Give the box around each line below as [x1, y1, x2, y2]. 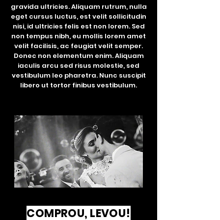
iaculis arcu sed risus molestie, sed [18, 61, 139, 70]
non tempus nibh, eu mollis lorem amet [11, 31, 146, 41]
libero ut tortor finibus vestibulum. [20, 81, 137, 90]
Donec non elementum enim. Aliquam [13, 51, 144, 60]
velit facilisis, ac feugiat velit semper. [14, 41, 143, 51]
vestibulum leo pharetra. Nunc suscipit [11, 71, 146, 80]
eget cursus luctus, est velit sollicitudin [11, 12, 146, 21]
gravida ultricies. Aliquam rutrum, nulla [10, 2, 147, 11]
